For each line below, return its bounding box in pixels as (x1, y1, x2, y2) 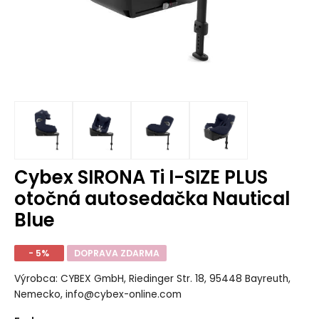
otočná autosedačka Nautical (14, 185, 290, 211)
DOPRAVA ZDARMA (73, 246, 159, 259)
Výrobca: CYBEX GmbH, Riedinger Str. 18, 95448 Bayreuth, (14, 272, 291, 286)
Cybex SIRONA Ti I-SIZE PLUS (14, 164, 268, 190)
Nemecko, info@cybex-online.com (14, 288, 182, 302)
